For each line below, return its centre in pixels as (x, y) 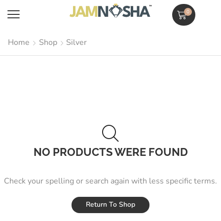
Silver (76, 42)
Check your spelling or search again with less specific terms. (110, 181)
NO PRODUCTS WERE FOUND (110, 152)
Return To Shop (110, 205)
